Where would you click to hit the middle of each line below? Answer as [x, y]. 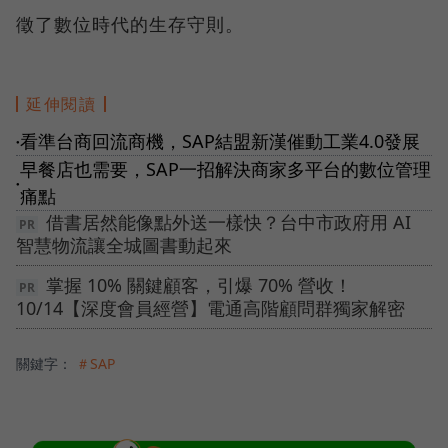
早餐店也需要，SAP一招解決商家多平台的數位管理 [225, 169]
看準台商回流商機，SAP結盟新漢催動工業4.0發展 [220, 141]
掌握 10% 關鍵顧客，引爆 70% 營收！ [199, 285]
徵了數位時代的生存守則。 [130, 24]
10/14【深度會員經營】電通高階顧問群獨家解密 [210, 308]
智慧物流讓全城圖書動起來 [124, 245]
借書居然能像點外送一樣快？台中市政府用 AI [228, 222]
